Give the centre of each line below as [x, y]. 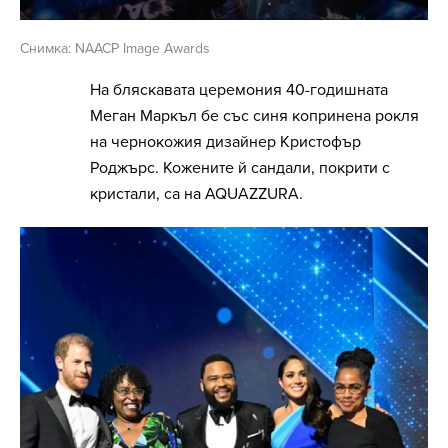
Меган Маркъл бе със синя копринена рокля [254, 115]
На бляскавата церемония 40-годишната [239, 89]
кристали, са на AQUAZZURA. [196, 193]
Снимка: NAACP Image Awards [115, 48]
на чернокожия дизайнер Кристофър [225, 141]
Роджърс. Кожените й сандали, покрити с [240, 167]
